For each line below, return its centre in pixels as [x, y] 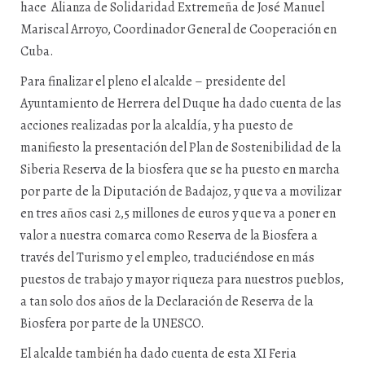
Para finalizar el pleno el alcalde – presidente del [153, 81]
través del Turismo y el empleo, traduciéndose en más [167, 257]
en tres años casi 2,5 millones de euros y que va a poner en [178, 213]
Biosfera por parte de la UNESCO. [112, 323]
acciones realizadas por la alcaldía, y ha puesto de [157, 125]
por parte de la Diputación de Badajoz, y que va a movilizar [181, 191]
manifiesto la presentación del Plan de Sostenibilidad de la [181, 147]
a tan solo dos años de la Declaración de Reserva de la [167, 301]
